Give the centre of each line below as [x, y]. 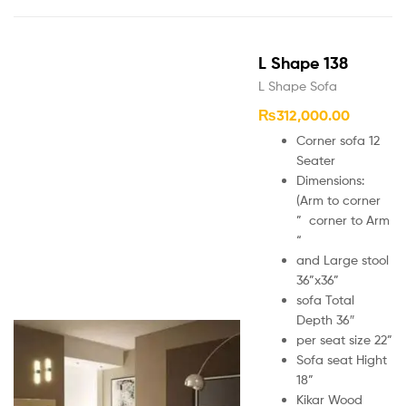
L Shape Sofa [298, 85]
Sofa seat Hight [342, 359]
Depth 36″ [325, 319]
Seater [316, 159]
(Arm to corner [338, 199]
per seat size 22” [344, 339]
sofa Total [325, 299]
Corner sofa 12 [338, 140]
